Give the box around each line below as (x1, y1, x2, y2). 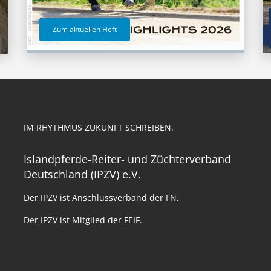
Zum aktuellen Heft (53, 24, 117, 34)
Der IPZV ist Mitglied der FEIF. (24, 214, 142, 226)
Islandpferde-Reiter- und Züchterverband (24, 151, 231, 166)
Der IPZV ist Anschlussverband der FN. (24, 191, 179, 203)
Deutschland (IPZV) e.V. (24, 166, 141, 181)
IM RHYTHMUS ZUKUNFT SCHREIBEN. (24, 121, 174, 133)
